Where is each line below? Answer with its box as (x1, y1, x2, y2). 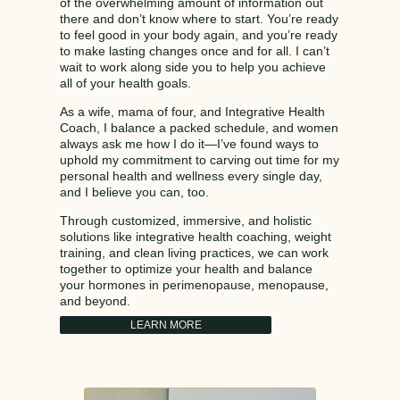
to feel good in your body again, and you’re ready (60, 27, 338, 42)
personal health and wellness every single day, (60, 168, 323, 183)
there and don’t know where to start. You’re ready (60, 11, 339, 26)
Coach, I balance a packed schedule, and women (60, 120, 339, 135)
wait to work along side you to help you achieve (60, 59, 327, 74)
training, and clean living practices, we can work (60, 245, 329, 260)
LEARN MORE (129, 318, 202, 331)
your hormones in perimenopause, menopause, (60, 277, 329, 292)
